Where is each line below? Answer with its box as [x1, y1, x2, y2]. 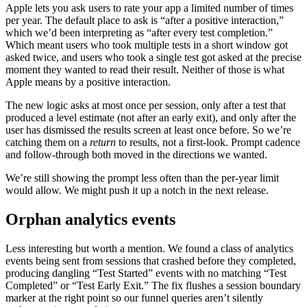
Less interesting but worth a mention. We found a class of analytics [5, 243, 293, 255]
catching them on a [5, 136, 90, 149]
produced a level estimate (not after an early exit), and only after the [5, 112, 296, 124]
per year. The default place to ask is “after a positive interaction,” [5, 14, 284, 27]
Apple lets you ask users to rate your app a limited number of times [5, 2, 293, 14]
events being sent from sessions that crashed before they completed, [5, 255, 296, 267]
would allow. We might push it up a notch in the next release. [5, 184, 269, 197]
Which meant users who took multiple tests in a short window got [5, 39, 288, 51]
